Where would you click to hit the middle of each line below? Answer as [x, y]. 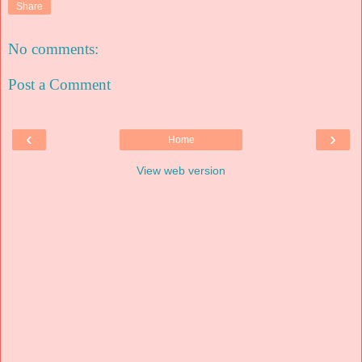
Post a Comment [59, 84]
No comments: [53, 49]
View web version [181, 170]
